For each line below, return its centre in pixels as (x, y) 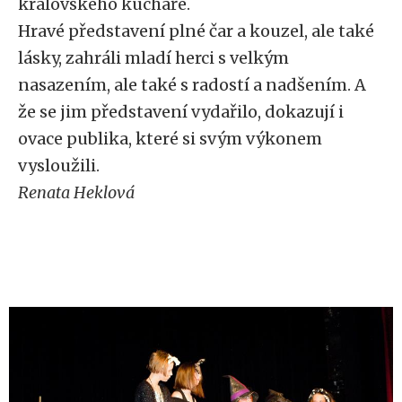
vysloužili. (61, 166)
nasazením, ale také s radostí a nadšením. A (192, 85)
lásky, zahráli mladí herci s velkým (153, 58)
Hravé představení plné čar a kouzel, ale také (196, 31)
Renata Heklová (85, 192)
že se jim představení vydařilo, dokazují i (181, 112)
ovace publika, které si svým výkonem (170, 139)
